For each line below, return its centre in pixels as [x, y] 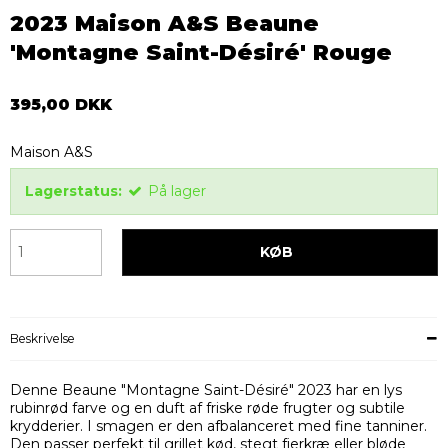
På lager [177, 191]
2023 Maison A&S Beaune [164, 23]
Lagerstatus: [73, 191]
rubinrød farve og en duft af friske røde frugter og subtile [207, 408]
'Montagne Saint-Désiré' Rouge [201, 52]
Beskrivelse [42, 339]
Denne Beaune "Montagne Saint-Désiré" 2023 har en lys [206, 390]
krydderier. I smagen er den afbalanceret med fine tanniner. [218, 426]
